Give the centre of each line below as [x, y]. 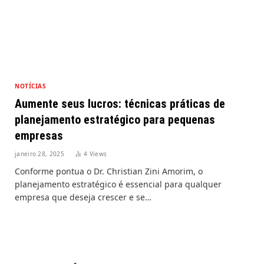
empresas [40, 135]
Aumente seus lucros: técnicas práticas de [120, 103]
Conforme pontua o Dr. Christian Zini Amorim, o [109, 171]
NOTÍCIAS [30, 86]
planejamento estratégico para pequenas [115, 119]
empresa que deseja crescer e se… [83, 197]
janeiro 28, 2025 [39, 154]
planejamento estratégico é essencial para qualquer [118, 184]
